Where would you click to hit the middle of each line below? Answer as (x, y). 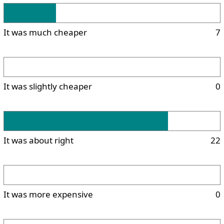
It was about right (38, 140)
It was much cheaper (45, 32)
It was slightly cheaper (48, 86)
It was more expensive (48, 194)
